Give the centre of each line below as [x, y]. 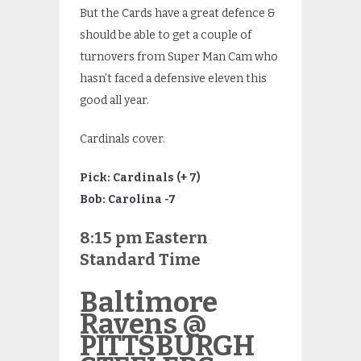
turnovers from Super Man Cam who [179, 56]
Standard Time [140, 259]
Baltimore [149, 302]
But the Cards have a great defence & [178, 13]
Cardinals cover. [122, 139]
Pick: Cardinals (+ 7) [140, 177]
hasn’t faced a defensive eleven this [173, 78]
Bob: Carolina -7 [128, 199]
